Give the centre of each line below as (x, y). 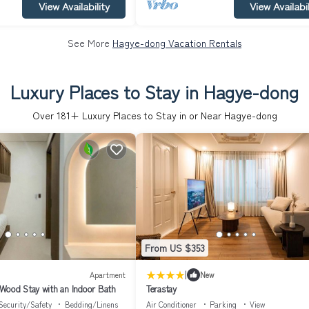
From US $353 (175, 248)
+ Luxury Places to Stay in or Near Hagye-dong (173, 115)
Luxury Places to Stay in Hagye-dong (154, 91)
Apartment (108, 275)
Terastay (161, 288)
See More (90, 42)
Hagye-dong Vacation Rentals (177, 42)
